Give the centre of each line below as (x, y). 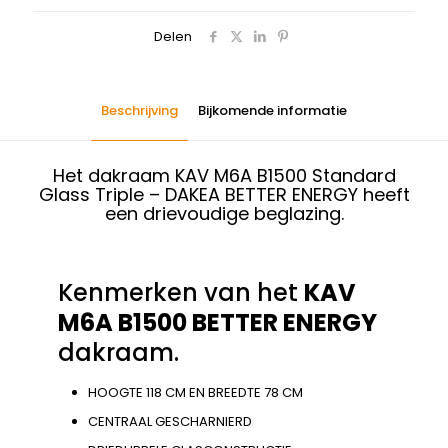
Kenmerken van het (181, 293)
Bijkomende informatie (272, 111)
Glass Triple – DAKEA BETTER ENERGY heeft (224, 195)
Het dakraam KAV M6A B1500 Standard (224, 176)
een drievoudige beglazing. (224, 214)
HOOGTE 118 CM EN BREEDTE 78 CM (195, 393)
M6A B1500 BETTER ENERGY (217, 323)
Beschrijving (139, 111)
